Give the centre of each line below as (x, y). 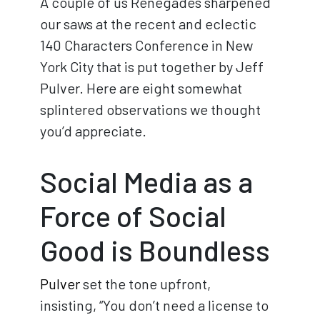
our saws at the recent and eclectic (148, 23)
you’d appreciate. (93, 130)
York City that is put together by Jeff (152, 66)
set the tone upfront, (145, 283)
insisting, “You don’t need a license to (154, 305)
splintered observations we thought (150, 109)
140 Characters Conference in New (146, 45)
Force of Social (133, 215)
